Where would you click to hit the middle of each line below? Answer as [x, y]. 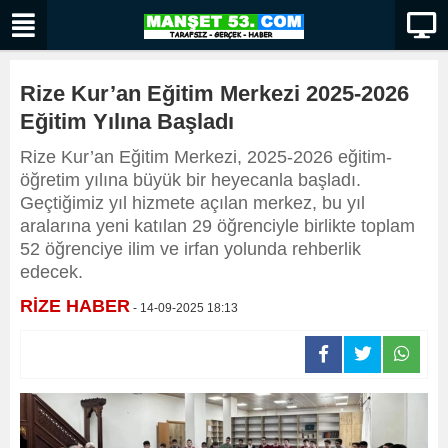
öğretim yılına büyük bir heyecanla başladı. [190, 180]
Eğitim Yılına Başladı [127, 121]
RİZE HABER [75, 306]
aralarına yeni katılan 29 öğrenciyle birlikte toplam [217, 226]
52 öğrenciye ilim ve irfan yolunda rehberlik [190, 249]
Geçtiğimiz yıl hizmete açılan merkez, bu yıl [192, 203]
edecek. [51, 272]
